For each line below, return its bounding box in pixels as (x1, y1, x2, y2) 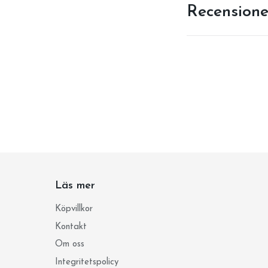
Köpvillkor (55, 205, 93, 214)
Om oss (55, 240, 84, 249)
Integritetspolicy (55, 257, 118, 267)
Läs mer (55, 179, 95, 191)
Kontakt (55, 222, 87, 232)
